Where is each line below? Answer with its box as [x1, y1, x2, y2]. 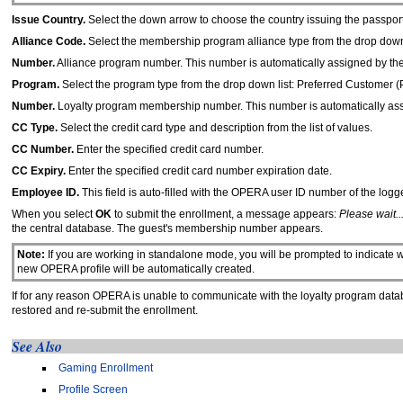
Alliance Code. [12, 34, 85, 48]
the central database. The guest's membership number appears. [12, 221, 323, 235]
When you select [12, 207, 95, 220]
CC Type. [12, 121, 60, 134]
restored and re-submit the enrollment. [12, 303, 198, 317]
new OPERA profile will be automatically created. [16, 263, 255, 276]
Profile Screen [58, 382, 128, 396]
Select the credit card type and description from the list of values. [60, 121, 372, 134]
